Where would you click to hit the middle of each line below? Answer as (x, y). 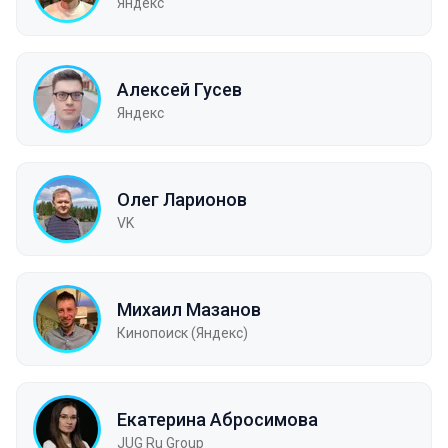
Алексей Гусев (179, 89)
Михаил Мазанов (189, 309)
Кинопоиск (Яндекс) (182, 332)
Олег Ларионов (182, 199)
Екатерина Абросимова (217, 419)
